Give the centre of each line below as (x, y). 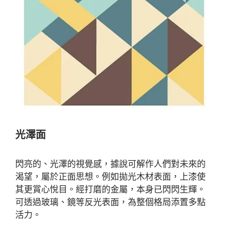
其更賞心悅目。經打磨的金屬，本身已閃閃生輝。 (110, 189)
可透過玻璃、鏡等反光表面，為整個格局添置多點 (110, 202)
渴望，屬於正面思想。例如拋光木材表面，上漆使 (110, 176)
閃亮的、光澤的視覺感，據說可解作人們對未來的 (110, 164)
